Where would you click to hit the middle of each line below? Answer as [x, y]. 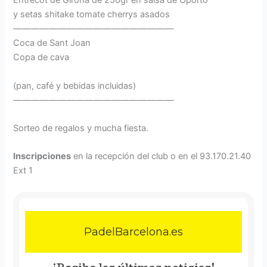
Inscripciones [42, 156]
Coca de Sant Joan [52, 43]
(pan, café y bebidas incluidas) [75, 86]
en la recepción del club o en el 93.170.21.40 [161, 156]
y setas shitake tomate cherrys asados [92, 15]
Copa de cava [41, 58]
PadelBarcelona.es [133, 232]
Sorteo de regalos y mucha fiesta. [81, 128]
